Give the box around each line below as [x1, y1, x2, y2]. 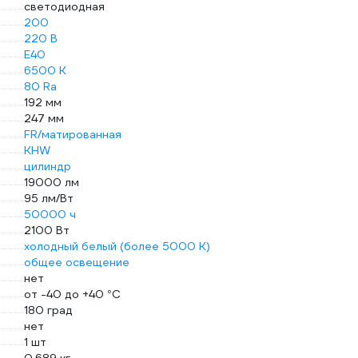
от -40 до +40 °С [24, 287, 121, 301]
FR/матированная [24, 127, 121, 141]
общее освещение [24, 255, 129, 269]
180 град [24, 303, 73, 317]
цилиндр [24, 159, 71, 173]
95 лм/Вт [24, 191, 74, 205]
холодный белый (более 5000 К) [24, 239, 210, 253]
